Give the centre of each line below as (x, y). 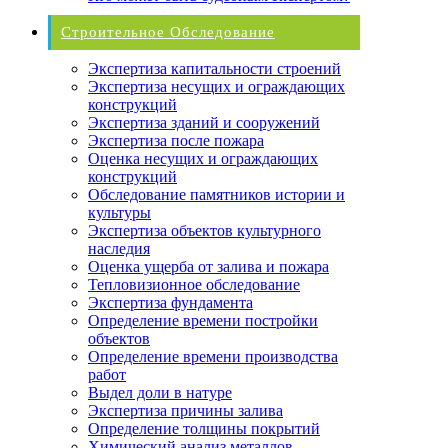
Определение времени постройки (203, 320)
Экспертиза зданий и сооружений (204, 122)
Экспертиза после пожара (176, 140)
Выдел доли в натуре (160, 392)
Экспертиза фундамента (170, 302)
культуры (119, 212)
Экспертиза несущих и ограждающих (216, 86)
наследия (119, 248)
